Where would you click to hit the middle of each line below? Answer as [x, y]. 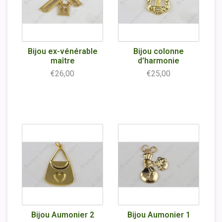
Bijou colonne [159, 51]
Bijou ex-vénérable [62, 51]
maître [62, 61]
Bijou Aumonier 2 [62, 215]
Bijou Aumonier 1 [159, 215]
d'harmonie [159, 61]
